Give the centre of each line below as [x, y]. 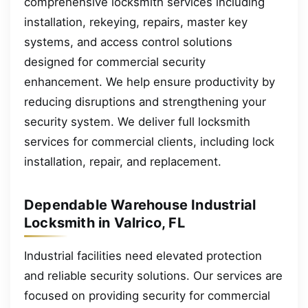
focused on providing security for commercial [147, 295]
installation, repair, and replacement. [123, 161]
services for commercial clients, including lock [149, 141]
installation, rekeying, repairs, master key [136, 22]
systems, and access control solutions [128, 42]
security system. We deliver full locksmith [137, 121]
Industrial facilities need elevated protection [143, 255]
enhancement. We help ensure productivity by [150, 81]
